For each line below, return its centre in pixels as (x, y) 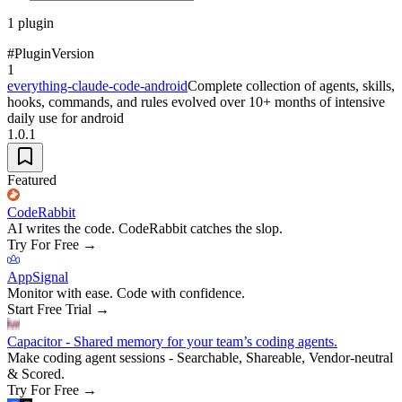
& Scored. (36, 373)
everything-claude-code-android (97, 85)
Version (73, 53)
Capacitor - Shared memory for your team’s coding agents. (172, 341)
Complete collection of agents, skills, (291, 85)
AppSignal (38, 276)
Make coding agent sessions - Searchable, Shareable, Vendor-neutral (200, 357)
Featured (32, 179)
